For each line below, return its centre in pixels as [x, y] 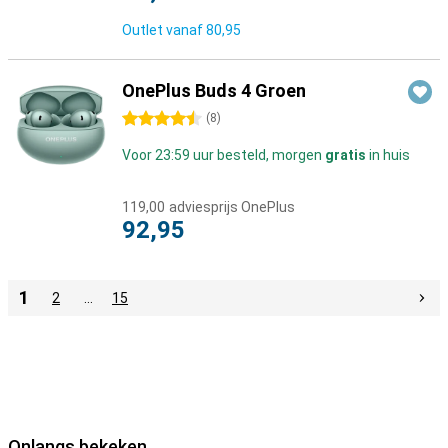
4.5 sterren [157, 119]
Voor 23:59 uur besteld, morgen [223, 155]
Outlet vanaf [164, 30]
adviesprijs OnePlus [232, 207]
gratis [345, 155]
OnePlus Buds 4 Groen [214, 90]
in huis [388, 155]
